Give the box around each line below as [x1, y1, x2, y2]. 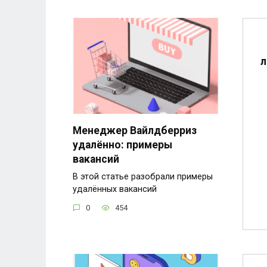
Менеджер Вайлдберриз [73, 124, 197, 136]
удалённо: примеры [73, 138, 172, 151]
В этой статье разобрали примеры [73, 171, 213, 182]
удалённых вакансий [73, 184, 157, 194]
